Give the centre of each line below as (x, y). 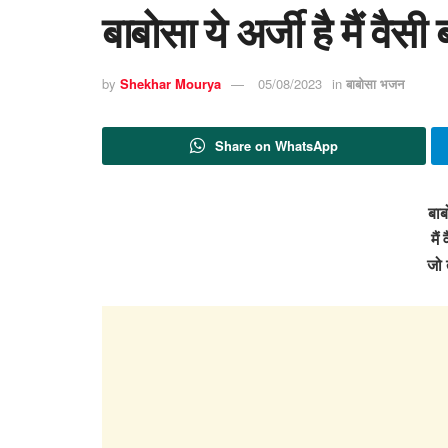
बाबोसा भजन (375, 84)
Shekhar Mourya (170, 84)
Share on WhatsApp (276, 145)
